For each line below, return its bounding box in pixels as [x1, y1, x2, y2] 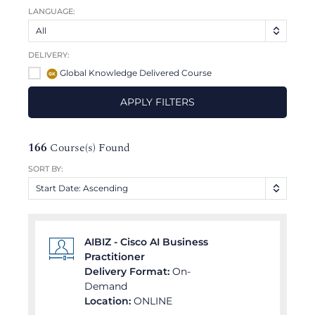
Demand [84, 280, 127, 293]
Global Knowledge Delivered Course [60, 67, 212, 78]
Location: [84, 295, 131, 308]
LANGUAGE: [28, 6, 75, 16]
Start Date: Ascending [36, 183, 128, 194]
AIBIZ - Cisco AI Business [84, 236, 208, 249]
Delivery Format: [84, 265, 169, 278]
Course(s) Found [47, 139, 130, 156]
